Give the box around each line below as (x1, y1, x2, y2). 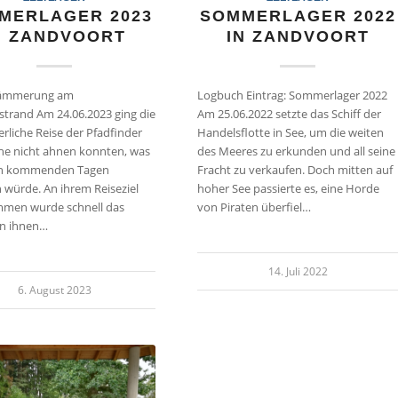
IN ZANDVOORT (226, 27, 370, 45)
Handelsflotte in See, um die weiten (196, 123, 384, 140)
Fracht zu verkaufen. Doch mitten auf (196, 161, 393, 178)
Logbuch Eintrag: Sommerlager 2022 (196, 86, 387, 103)
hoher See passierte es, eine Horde (196, 179, 379, 196)
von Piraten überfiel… (196, 198, 311, 215)
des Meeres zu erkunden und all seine (196, 142, 395, 159)
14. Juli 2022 (267, 263, 328, 278)
